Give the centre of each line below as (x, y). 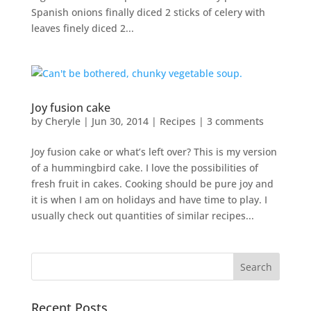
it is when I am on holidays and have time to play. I (149, 200)
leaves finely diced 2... (82, 28)
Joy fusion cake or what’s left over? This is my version (154, 152)
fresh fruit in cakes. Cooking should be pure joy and (152, 184)
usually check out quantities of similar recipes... (142, 216)
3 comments (235, 121)
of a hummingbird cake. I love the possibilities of (144, 168)
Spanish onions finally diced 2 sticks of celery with (148, 12)
